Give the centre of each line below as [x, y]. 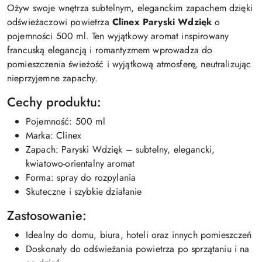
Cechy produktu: [54, 102]
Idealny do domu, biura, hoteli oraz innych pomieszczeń [139, 235]
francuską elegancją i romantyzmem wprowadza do [110, 50]
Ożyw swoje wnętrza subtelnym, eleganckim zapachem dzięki [130, 8]
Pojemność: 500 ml [65, 121]
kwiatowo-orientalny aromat [80, 163]
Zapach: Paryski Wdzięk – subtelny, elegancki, [120, 149]
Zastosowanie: [47, 216]
